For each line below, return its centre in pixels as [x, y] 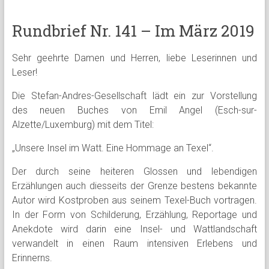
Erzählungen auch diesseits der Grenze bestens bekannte [134, 186]
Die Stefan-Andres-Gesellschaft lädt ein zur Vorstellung [134, 96]
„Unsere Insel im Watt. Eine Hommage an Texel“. [113, 148]
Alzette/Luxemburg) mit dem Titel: [83, 125]
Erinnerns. [32, 258]
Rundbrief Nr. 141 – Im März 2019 [133, 31]
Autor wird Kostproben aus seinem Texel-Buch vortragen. [134, 200]
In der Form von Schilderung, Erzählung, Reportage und [134, 215]
